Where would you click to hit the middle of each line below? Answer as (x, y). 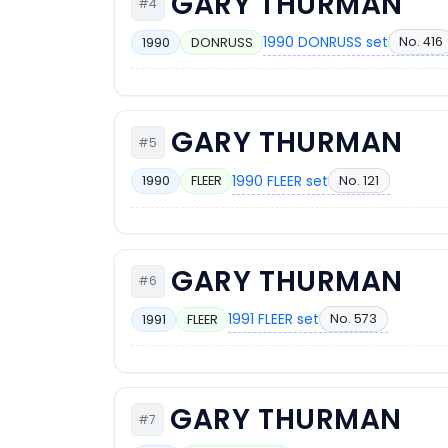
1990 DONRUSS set (326, 42)
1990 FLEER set (280, 180)
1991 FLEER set (274, 319)
